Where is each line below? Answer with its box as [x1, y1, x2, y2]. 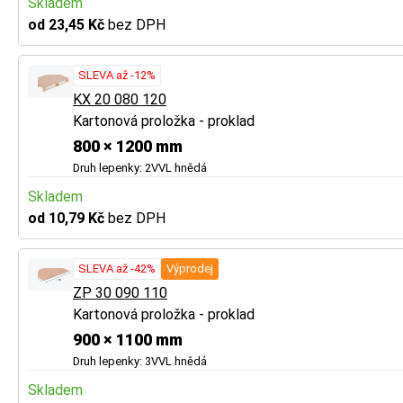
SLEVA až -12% [78, 67, 156, 82]
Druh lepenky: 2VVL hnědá [73, 160, 207, 175]
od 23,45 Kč [28, 15, 108, 33]
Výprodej [166, 261, 213, 275]
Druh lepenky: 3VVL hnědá [73, 354, 207, 368]
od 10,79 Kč [28, 209, 108, 227]
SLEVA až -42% [78, 261, 156, 275]
